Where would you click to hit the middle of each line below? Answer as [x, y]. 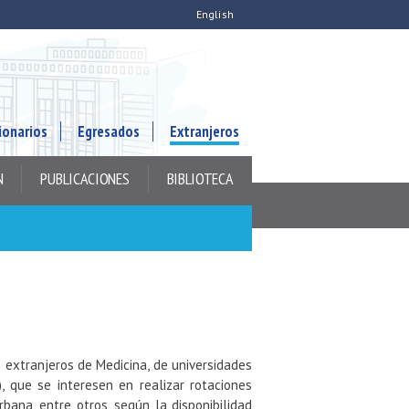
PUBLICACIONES [85, 178]
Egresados [109, 131]
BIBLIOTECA [200, 178]
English [215, 14]
